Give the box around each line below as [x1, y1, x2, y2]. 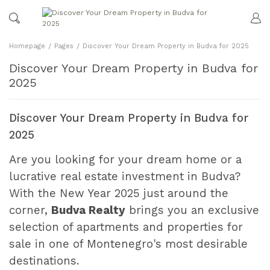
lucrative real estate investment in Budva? [9, 169, 240, 183]
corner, [9, 203, 51, 217]
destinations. [9, 254, 79, 268]
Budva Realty [51, 203, 125, 217]
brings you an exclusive [125, 203, 259, 217]
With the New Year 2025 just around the [9, 186, 228, 200]
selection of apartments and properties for [9, 220, 243, 234]
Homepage [9, 42, 45, 50]
